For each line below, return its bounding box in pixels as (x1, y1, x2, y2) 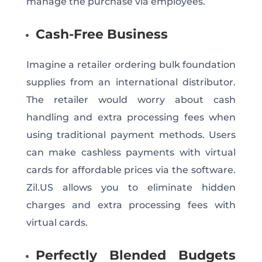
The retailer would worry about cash (26, 94, 236, 105)
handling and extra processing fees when (26, 111, 236, 123)
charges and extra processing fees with (26, 199, 236, 211)
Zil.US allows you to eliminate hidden (26, 181, 236, 193)
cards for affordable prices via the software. (26, 164, 236, 175)
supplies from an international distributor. (26, 76, 236, 88)
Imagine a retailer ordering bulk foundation (26, 58, 236, 70)
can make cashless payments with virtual (26, 146, 236, 158)
